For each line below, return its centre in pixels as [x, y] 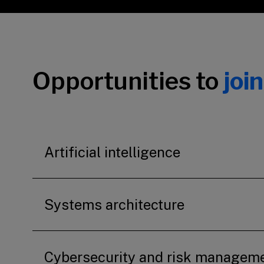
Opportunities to [128, 81]
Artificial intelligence [112, 152]
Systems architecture [114, 204]
